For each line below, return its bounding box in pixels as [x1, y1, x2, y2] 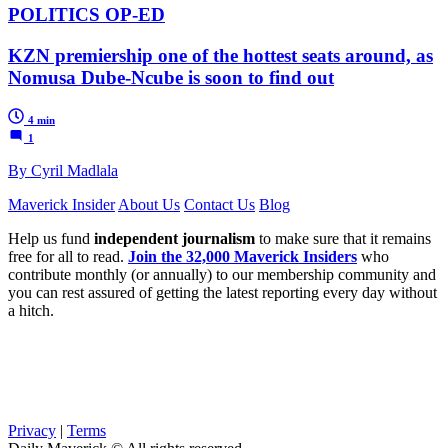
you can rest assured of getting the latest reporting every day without [8, 283, 437, 301]
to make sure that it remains [255, 229, 431, 247]
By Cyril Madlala [8, 161, 118, 179]
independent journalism [94, 229, 255, 247]
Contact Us [184, 195, 255, 213]
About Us [118, 195, 180, 213]
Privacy [8, 421, 56, 439]
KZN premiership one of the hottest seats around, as [8, 44, 433, 66]
